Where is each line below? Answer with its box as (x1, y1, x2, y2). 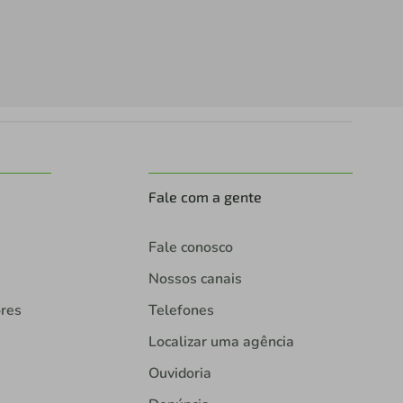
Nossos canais (148, 269, 242, 290)
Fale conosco (148, 237, 233, 258)
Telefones (148, 300, 214, 321)
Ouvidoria (148, 363, 211, 384)
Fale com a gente (148, 188, 262, 206)
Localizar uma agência (148, 332, 294, 353)
